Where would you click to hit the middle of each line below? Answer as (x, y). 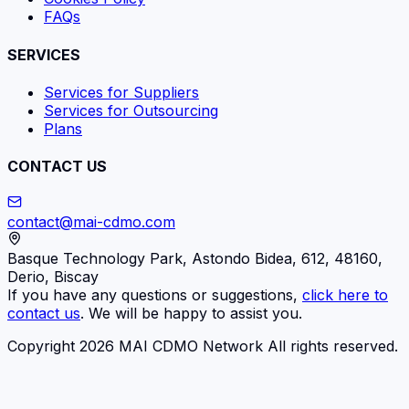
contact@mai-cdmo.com (91, 222)
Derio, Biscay (53, 277)
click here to (345, 295)
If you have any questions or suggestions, (155, 295)
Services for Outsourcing (131, 110)
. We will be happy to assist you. (191, 314)
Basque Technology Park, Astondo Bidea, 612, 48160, (195, 259)
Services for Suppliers (121, 92)
